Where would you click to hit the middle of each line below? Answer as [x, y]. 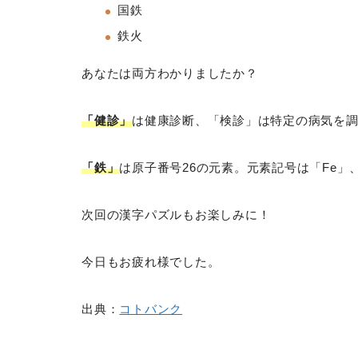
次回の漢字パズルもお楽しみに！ [176, 215]
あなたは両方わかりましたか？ [170, 74]
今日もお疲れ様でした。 [151, 262]
